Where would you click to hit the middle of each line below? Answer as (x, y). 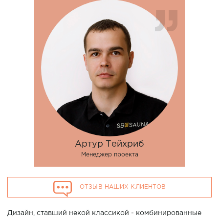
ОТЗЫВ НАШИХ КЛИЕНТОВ (119, 187)
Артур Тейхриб (109, 144)
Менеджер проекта (109, 155)
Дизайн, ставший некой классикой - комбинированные (104, 213)
